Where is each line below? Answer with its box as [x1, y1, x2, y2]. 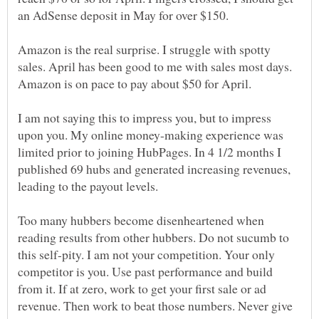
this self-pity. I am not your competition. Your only [18, 246, 275, 263]
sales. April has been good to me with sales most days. [18, 58, 292, 75]
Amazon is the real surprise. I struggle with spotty [18, 41, 271, 58]
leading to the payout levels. [18, 177, 158, 195]
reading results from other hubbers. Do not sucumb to [18, 229, 289, 246]
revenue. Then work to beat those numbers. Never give [18, 297, 293, 315]
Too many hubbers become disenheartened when [18, 211, 264, 229]
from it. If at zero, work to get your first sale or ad [18, 280, 266, 298]
